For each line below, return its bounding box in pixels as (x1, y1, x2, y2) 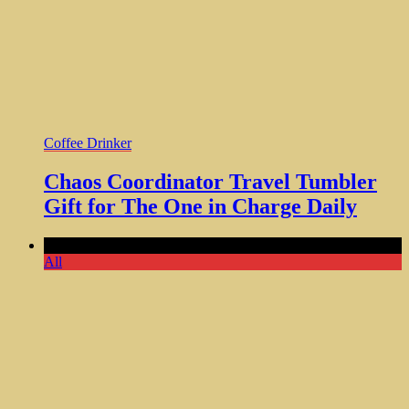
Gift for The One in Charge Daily (44, 194, 357, 219)
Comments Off (44, 237, 130, 254)
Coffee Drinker (44, 135, 131, 152)
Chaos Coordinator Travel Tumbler (44, 170, 377, 194)
